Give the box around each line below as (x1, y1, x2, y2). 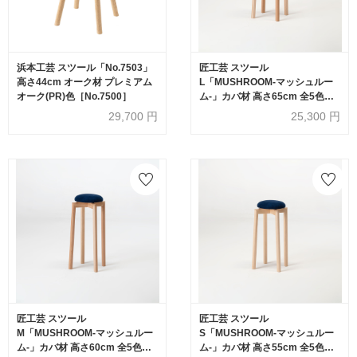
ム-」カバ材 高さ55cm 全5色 (199, 341, 324, 353)
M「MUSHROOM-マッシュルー (17, 327, 153, 339)
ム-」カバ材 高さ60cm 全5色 (17, 341, 142, 353)
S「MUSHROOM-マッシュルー (199, 327, 334, 339)
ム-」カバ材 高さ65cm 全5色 (199, 90, 324, 102)
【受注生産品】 (199, 104, 266, 116)
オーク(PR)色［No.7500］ (17, 90, 131, 102)
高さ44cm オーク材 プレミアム (17, 76, 152, 88)
